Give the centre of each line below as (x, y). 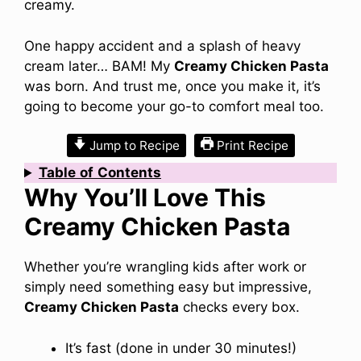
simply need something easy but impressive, (168, 287)
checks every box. (239, 307)
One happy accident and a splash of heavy (162, 46)
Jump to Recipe (133, 146)
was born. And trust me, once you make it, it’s (172, 86)
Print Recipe (251, 146)
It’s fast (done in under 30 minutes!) (181, 348)
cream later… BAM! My (99, 66)
